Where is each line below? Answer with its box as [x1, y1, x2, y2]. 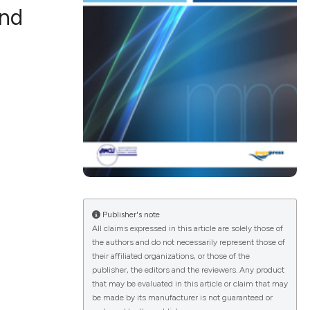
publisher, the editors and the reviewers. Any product [91, 265, 284, 275]
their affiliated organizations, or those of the [91, 251, 250, 262]
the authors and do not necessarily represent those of [91, 237, 285, 248]
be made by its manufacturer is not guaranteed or [91, 293, 273, 303]
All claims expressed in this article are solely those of [91, 224, 283, 234]
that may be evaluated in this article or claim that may [91, 279, 288, 289]
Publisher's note [100, 210, 160, 220]
